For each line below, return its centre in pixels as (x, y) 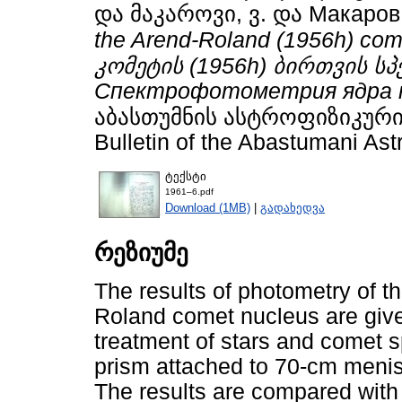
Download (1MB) (208, 207)
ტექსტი (186, 176)
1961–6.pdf (189, 191)
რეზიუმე (141, 253)
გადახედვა (293, 207)
